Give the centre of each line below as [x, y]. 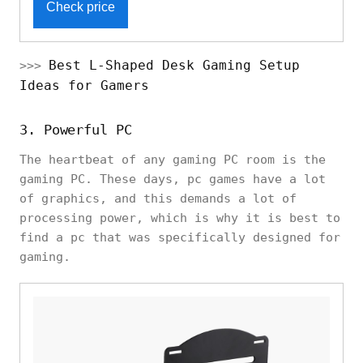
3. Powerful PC [76, 129]
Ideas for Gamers [84, 85]
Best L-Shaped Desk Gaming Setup [174, 65]
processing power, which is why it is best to [180, 218]
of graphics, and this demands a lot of [158, 198]
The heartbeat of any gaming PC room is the [173, 159]
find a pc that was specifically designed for [180, 237]
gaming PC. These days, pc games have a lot [173, 179]
